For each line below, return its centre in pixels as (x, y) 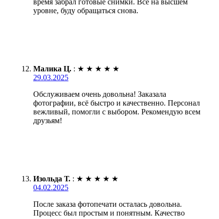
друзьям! (48, 120)
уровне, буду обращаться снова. (86, 10)
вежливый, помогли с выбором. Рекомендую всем (117, 111)
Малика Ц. (52, 68)
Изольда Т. (52, 178)
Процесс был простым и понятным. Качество (109, 213)
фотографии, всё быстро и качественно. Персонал (117, 103)
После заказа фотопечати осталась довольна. (108, 204)
